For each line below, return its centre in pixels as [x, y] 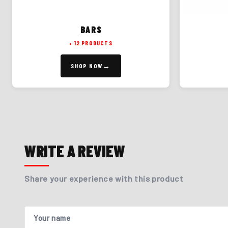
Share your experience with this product [104, 178]
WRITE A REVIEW [75, 151]
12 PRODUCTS [93, 43]
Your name [52, 218]
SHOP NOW [87, 66]
